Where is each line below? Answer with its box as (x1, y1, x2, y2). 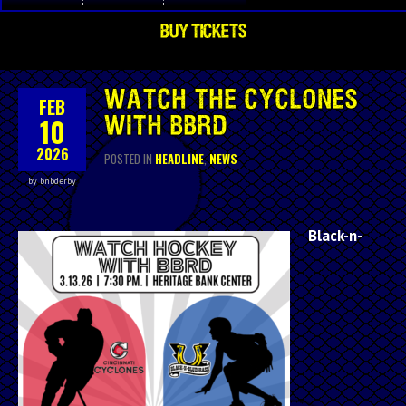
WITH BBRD (104, 113, 228, 140)
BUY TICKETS (159, 22, 246, 41)
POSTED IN (104, 149, 155, 168)
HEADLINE (155, 149, 204, 168)
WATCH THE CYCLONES (104, 87, 359, 113)
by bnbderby (28, 174, 76, 187)
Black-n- (308, 225, 362, 246)
